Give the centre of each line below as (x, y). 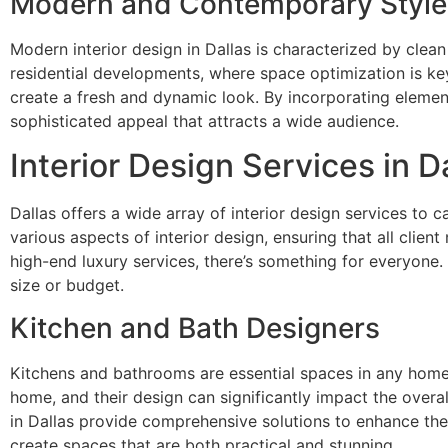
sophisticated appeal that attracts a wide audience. (204, 120)
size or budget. (67, 285)
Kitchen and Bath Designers (195, 327)
